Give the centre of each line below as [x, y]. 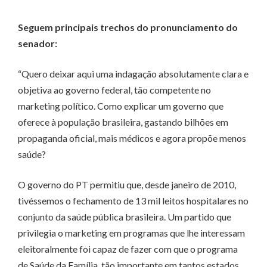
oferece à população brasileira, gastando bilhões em [123, 122]
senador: [38, 44]
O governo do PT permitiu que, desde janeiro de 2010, [127, 185]
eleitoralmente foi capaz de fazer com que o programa [128, 249]
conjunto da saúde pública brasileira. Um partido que [125, 217]
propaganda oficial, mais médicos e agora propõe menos [132, 138]
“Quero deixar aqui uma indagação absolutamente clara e [133, 74]
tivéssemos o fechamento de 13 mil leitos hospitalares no [133, 201]
